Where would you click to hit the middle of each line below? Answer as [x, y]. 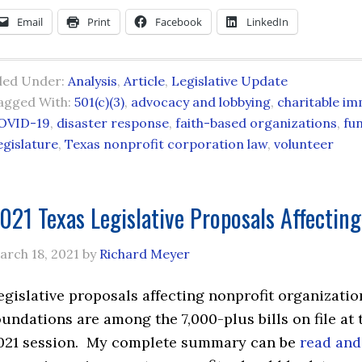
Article [144, 81]
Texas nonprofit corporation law [166, 144]
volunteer [304, 144]
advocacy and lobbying [201, 102]
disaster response [113, 123]
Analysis [93, 81]
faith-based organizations [256, 123]
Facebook [179, 22]
